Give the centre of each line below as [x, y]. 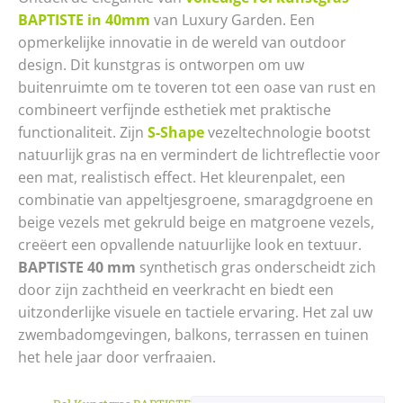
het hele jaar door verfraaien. [117, 358]
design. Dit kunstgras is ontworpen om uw [161, 65]
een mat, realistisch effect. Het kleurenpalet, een [182, 178]
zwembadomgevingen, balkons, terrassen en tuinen [193, 335]
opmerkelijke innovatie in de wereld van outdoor [182, 43]
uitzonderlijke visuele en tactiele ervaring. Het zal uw [195, 313]
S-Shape [174, 133]
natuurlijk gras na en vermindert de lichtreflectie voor [199, 155]
